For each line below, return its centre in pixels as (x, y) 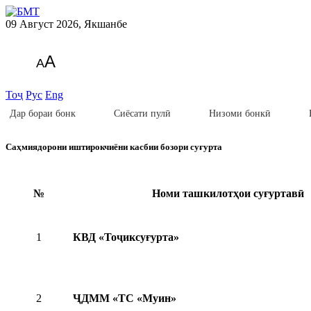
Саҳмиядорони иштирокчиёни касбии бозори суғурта (114, 147)
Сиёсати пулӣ (142, 114)
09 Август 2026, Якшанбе (66, 24)
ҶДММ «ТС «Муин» (125, 299)
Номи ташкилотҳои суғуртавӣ (228, 194)
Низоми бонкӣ (240, 114)
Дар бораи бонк (43, 114)
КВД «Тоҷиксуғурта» (126, 237)
